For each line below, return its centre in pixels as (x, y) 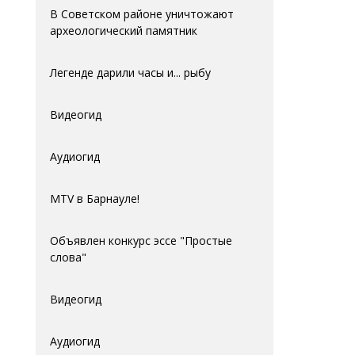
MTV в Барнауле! (95, 198)
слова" (68, 257)
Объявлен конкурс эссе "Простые (141, 240)
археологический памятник (124, 31)
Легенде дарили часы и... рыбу (130, 73)
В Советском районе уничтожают (142, 14)
